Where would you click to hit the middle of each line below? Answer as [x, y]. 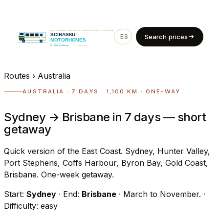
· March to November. [160, 194]
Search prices [166, 37]
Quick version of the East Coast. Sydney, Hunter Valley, [107, 151]
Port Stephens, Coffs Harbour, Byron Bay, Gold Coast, [106, 163]
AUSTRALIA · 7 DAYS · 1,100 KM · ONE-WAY [102, 91]
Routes [17, 76]
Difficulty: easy [31, 206]
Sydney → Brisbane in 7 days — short [105, 117]
